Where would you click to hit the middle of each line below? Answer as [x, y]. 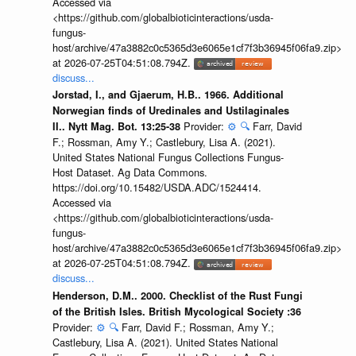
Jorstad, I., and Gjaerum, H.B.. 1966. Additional [168, 95]
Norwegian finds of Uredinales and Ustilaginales [170, 111]
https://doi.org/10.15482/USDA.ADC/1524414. [157, 188]
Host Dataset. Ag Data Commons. [130, 172]
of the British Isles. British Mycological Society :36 [176, 311]
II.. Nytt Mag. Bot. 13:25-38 [118, 127]
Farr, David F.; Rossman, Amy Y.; [197, 327]
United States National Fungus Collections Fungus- [168, 157]
